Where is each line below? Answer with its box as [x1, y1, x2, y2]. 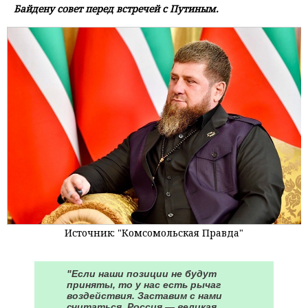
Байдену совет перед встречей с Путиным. [14, 2, 218, 16]
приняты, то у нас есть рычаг [67, 278, 221, 290]
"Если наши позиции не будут [67, 267, 217, 279]
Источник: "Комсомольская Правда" [65, 225, 243, 239]
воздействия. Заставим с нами [67, 289, 222, 301]
